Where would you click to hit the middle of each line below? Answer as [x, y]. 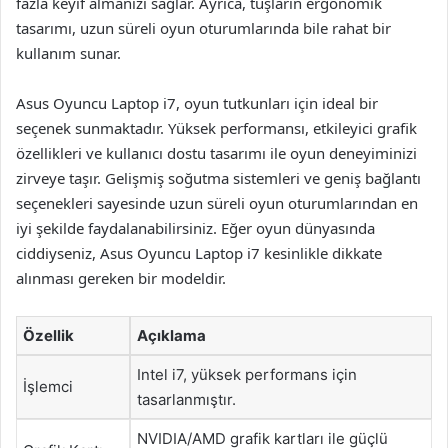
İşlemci [48, 386]
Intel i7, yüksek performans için [247, 374]
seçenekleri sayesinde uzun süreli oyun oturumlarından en [217, 202]
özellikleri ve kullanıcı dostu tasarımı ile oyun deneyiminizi [216, 152]
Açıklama [171, 335]
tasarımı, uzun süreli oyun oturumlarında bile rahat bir [203, 27]
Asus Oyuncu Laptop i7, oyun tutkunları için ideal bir [197, 102]
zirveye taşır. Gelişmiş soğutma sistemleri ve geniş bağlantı [218, 177]
